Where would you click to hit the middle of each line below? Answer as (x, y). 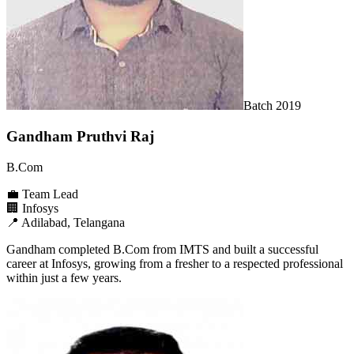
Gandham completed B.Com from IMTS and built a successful (162, 249)
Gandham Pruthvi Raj (80, 136)
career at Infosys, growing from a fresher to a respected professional (175, 263)
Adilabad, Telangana (73, 222)
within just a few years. (64, 277)
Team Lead (50, 194)
